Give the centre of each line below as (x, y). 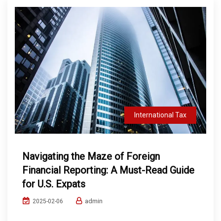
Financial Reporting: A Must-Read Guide (108, 170)
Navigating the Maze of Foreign (91, 157)
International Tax (160, 115)
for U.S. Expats (54, 184)
